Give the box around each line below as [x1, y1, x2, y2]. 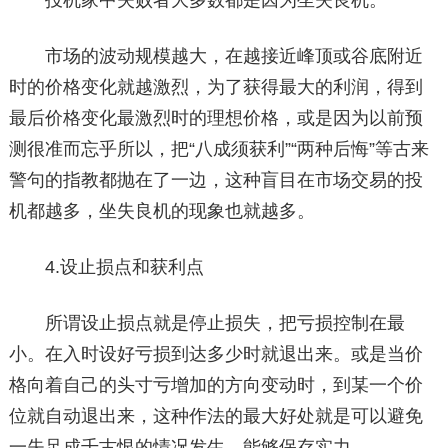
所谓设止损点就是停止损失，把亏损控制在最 [8, 313, 405, 333]
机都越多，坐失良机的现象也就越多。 [8, 201, 315, 221]
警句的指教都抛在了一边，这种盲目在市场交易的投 [8, 170, 423, 190]
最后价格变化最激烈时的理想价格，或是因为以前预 [8, 108, 423, 128]
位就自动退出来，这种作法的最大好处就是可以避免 [8, 406, 423, 426]
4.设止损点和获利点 [8, 257, 204, 277]
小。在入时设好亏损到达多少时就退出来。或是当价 [8, 344, 423, 364]
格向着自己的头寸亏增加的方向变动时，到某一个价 [8, 375, 423, 395]
